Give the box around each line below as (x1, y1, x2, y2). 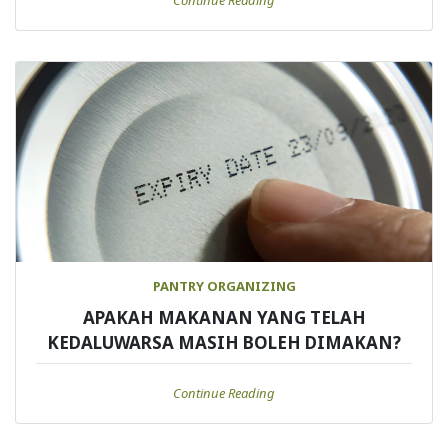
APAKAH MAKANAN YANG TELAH (82, 306, 366, 330)
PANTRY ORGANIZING (152, 277, 296, 296)
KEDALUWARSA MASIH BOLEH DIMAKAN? (47, 331, 401, 355)
